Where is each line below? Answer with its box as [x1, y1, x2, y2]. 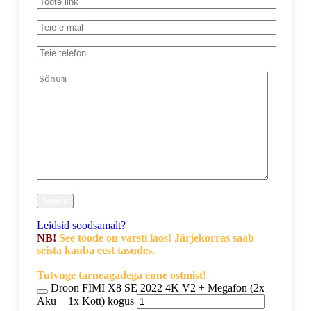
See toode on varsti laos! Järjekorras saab [56, 231, 254, 244]
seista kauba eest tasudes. [37, 244, 155, 256]
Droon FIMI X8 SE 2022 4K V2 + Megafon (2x [51, 281, 264, 294]
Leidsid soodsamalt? [37, 219, 126, 231]
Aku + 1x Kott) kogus [37, 294, 134, 307]
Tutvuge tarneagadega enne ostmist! [37, 269, 206, 281]
